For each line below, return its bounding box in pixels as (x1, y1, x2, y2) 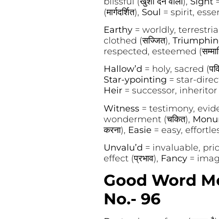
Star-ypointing (103, 74, 169, 86)
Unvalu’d (103, 142, 145, 153)
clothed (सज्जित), (103, 35, 173, 46)
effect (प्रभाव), (103, 153, 161, 164)
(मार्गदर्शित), (103, 6, 142, 18)
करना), (103, 124, 128, 135)
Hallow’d (103, 64, 145, 75)
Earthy (103, 24, 135, 35)
